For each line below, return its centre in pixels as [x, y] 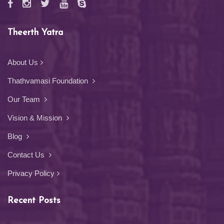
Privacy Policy [31, 173]
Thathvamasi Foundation [49, 81]
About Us [23, 62]
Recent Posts [34, 201]
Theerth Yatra [35, 33]
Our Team [25, 99]
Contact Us [27, 155]
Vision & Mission [36, 118]
